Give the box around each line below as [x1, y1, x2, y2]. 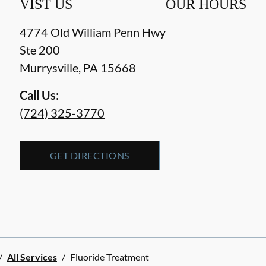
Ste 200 [20, 42, 60, 57]
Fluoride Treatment [70, 251, 149, 262]
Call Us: [20, 87, 59, 102]
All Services [7, 251, 57, 262]
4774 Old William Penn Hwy [20, 24, 166, 39]
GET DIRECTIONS [50, 149, 129, 161]
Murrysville [20, 60, 78, 75]
